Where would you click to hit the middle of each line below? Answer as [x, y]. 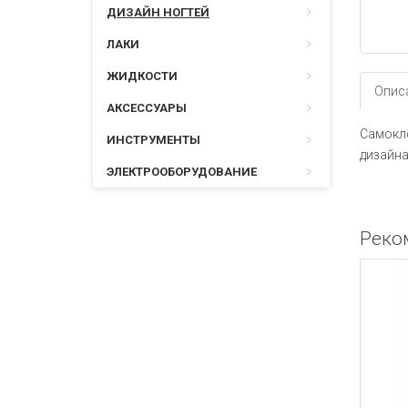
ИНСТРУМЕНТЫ [153, 140]
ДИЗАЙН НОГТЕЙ [158, 12]
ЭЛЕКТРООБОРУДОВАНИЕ [182, 172]
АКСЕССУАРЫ [147, 108]
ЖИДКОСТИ [142, 76]
